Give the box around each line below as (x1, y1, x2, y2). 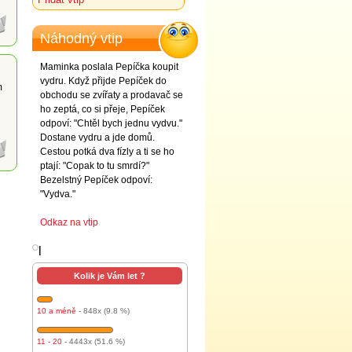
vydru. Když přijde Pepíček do (40, 75, 167, 86)
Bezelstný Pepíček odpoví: (40, 174, 152, 185)
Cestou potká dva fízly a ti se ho (40, 146, 174, 157)
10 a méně (37, 306, 76, 315)
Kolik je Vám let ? (74, 271, 145, 280)
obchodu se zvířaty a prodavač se (40, 90, 183, 101)
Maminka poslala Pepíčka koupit (40, 61, 178, 72)
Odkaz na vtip (40, 217, 98, 228)
